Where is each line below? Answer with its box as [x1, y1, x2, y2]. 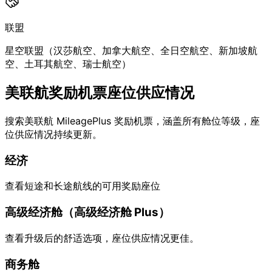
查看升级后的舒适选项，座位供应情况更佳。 [5, 231, 199, 244]
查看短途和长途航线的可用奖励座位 [5, 180, 160, 192]
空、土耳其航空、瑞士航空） [5, 58, 131, 70]
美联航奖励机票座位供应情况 [5, 84, 194, 102]
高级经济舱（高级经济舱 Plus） [5, 205, 170, 220]
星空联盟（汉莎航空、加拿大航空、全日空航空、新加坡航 [5, 44, 257, 57]
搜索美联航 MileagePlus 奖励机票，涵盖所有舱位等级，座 [5, 114, 260, 127]
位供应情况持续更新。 [5, 127, 102, 140]
